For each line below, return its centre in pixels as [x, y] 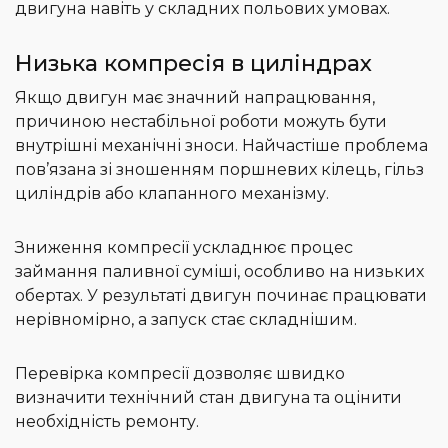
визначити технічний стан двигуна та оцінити [208, 398]
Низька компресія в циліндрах [193, 64]
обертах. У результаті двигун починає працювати [221, 296]
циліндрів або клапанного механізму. [172, 194]
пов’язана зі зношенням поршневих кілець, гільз [219, 170]
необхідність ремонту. [107, 422]
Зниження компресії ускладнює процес [184, 248]
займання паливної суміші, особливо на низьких [219, 272]
